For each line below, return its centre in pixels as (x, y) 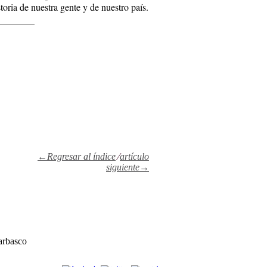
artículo (134, 156)
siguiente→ (128, 167)
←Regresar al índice (77, 156)
